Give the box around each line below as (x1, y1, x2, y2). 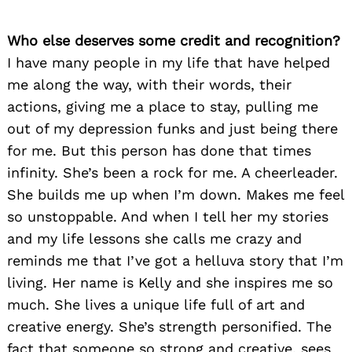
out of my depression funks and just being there (7, 120, 338, 137)
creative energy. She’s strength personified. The (7, 318, 332, 335)
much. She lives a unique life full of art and (7, 296, 305, 313)
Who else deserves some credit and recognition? (7, 32, 340, 49)
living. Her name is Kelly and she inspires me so (7, 274, 333, 291)
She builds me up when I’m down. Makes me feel (7, 186, 344, 203)
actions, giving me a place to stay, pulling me (7, 98, 318, 115)
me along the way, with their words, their (7, 76, 291, 93)
